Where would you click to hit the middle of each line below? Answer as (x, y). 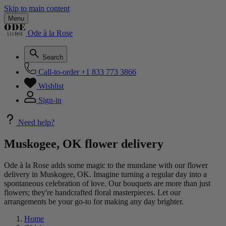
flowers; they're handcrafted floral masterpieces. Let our (92, 192)
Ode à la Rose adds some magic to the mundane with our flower (106, 165)
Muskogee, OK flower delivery (84, 144)
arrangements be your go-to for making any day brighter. (94, 201)
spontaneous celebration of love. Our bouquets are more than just (107, 183)
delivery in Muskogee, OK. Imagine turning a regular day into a (105, 174)
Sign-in (50, 100)
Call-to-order (59, 72)
